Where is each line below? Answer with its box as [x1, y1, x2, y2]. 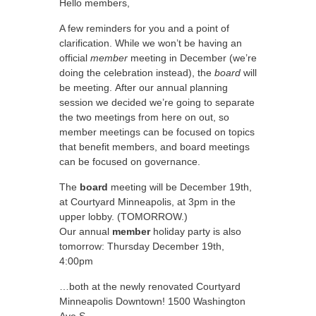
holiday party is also [150, 226, 241, 237]
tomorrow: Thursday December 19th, [59, 241, 224, 252]
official [59, 52, 90, 63]
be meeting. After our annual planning [59, 82, 228, 93]
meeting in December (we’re [128, 52, 257, 63]
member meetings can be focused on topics [59, 126, 255, 138]
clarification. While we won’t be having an [59, 37, 242, 49]
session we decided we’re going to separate [59, 97, 255, 108]
